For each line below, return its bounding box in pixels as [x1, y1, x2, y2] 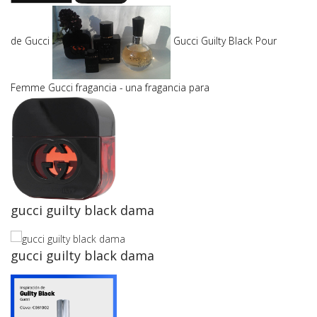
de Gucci [11, 34, 52, 48]
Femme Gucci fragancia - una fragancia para [11, 80, 209, 94]
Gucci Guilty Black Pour [171, 34, 277, 48]
